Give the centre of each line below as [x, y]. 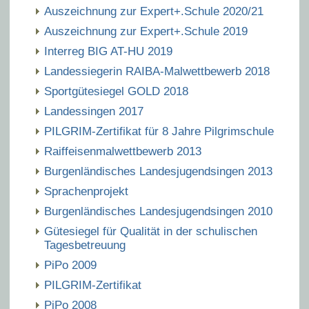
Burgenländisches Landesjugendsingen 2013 [158, 171]
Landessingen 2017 [94, 111]
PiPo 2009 [70, 265]
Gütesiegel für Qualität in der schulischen [151, 231]
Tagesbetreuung [85, 245]
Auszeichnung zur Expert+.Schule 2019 [146, 31]
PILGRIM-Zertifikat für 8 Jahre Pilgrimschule [159, 131]
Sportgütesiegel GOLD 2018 [116, 91]
